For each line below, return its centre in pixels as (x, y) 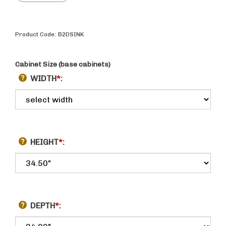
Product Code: (36, 36)
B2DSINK (71, 36)
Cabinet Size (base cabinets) (63, 66)
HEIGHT (44, 144)
